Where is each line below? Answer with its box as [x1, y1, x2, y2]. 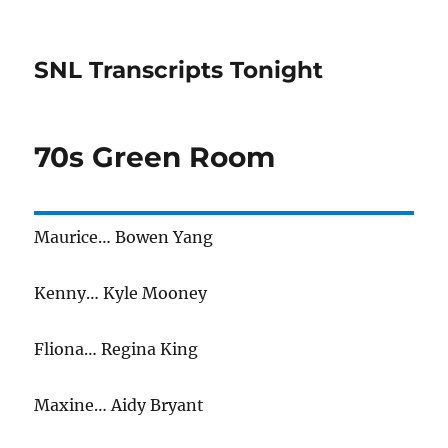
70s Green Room [34, 140, 276, 174]
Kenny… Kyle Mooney [34, 283, 208, 303]
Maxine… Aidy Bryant [34, 395, 205, 415]
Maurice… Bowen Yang [34, 227, 214, 247]
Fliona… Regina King [34, 339, 199, 359]
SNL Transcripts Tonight [34, 56, 324, 84]
